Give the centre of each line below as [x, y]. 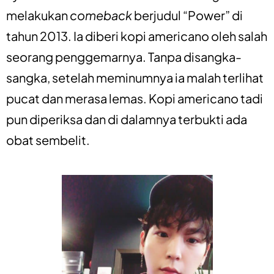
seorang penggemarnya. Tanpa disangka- [124, 56]
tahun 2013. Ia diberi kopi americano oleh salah [137, 35]
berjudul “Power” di [188, 15]
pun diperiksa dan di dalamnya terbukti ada [127, 119]
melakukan [38, 15]
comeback [102, 15]
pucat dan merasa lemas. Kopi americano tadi [135, 98]
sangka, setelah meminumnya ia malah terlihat [135, 77]
